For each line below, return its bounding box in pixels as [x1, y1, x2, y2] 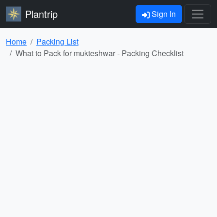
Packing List [36, 36, 78, 47]
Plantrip [25, 7, 58, 21]
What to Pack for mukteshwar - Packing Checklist [15, 47, 184, 59]
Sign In [150, 8, 176, 19]
